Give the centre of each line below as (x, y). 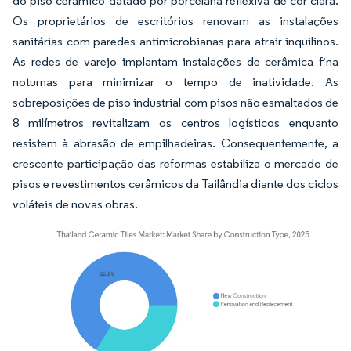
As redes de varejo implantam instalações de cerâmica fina (175, 61)
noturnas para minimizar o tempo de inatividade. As (175, 81)
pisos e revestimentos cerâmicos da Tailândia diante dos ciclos (175, 183)
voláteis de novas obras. (75, 204)
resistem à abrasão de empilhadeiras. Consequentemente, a (175, 143)
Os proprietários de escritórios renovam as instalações (175, 20)
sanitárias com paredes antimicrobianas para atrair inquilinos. (175, 41)
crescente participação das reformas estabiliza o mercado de (175, 163)
